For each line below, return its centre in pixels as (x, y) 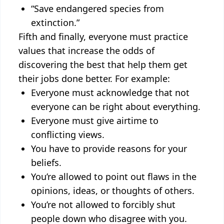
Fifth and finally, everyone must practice (103, 36)
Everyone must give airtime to (95, 120)
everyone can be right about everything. (116, 106)
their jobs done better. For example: (94, 78)
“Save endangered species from (97, 8)
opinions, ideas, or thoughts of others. (113, 190)
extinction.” (55, 22)
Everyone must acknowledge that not (110, 92)
